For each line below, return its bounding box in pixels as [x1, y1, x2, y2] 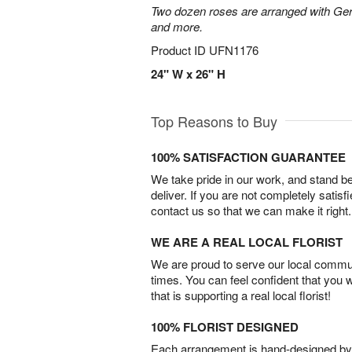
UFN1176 [209, 42, 258, 58]
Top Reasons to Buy [151, 111, 277, 131]
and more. [151, 18, 203, 35]
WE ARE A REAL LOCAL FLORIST [151, 233, 343, 251]
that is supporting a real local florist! [151, 287, 331, 303]
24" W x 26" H [151, 65, 225, 82]
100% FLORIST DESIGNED [151, 318, 299, 335]
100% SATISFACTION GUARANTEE [151, 148, 346, 166]
